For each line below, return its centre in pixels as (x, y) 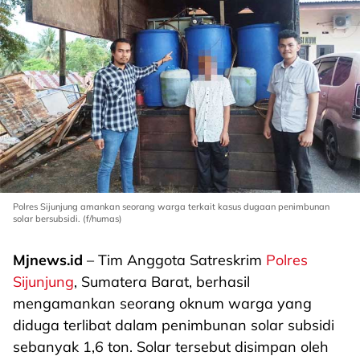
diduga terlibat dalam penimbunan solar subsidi (174, 325)
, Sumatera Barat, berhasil (162, 282)
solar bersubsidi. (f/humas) (67, 219)
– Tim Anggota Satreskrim (174, 260)
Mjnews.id (48, 260)
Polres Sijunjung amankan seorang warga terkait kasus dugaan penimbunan (171, 207)
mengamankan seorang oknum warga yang (162, 303)
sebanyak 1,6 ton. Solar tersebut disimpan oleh (171, 347)
